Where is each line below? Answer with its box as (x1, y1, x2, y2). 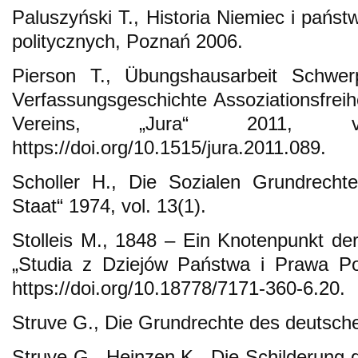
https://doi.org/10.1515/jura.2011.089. (12, 136, 326, 158)
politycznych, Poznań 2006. (12, 30, 243, 52)
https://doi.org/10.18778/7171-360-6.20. (12, 276, 345, 299)
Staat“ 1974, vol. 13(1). (12, 194, 206, 217)
